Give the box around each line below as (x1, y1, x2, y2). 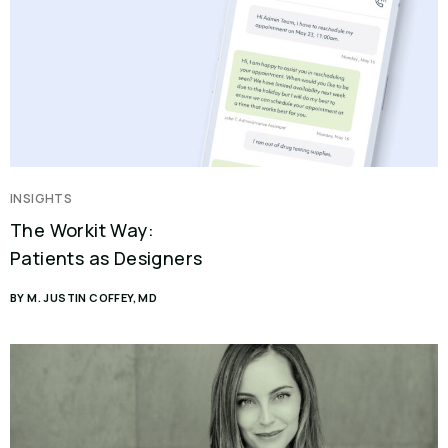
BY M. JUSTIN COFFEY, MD (10, 290, 158, 305)
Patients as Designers (10, 246, 203, 270)
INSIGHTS (10, 190, 73, 207)
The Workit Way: (10, 218, 154, 242)
